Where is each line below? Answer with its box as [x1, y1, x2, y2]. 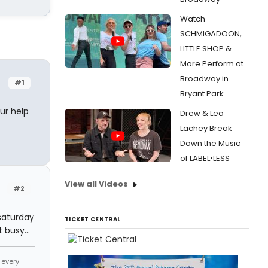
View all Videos [65, 178, 128, 190]
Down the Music [180, 138, 240, 149]
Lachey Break [180, 123, 232, 134]
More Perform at [180, 58, 243, 69]
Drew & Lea [180, 108, 224, 119]
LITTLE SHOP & [180, 43, 232, 54]
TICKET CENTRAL [65, 215, 121, 224]
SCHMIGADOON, [180, 28, 242, 39]
